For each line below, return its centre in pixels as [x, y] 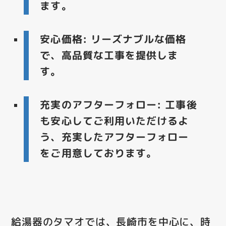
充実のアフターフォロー [99, 105]
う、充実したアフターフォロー [115, 137]
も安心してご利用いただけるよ [115, 121]
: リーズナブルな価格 [134, 39]
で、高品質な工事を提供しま [109, 55]
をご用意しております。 [99, 153]
